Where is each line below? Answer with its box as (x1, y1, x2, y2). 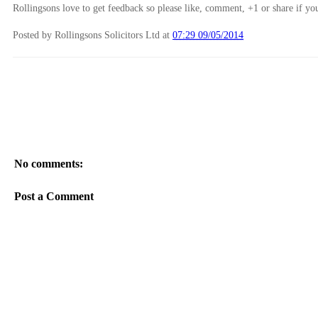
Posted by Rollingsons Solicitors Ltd (13, 28, 160, 40)
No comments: (14, 158, 83, 170)
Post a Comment (14, 190, 94, 203)
